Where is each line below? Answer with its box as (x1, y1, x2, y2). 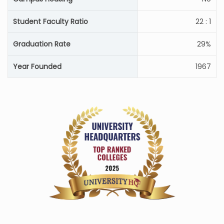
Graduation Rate (13, 39, 70, 49)
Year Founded (13, 61, 61, 71)
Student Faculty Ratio (13, 16, 88, 26)
